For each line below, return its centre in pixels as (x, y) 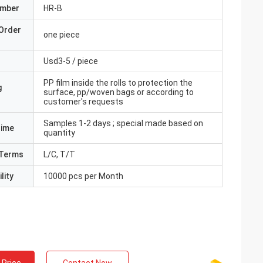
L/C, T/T (59, 154)
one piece (62, 35)
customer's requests (83, 102)
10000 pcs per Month (83, 176)
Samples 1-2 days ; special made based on (123, 123)
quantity (59, 133)
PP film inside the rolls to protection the (118, 83)
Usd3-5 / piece (71, 61)
